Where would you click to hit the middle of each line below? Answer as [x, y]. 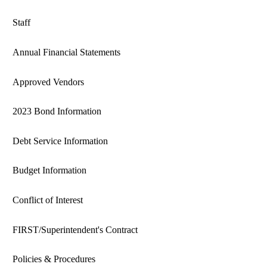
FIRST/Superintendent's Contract [75, 229]
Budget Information [49, 170]
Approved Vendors [48, 82]
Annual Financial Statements [66, 52]
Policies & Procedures [54, 259]
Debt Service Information [60, 141]
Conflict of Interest [47, 200]
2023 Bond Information [57, 111]
